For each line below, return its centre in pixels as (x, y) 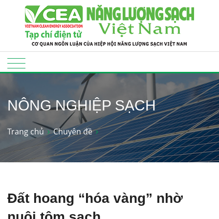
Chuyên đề (73, 131)
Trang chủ (26, 131)
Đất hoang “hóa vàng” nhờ (95, 198)
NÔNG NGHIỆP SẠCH (82, 105)
